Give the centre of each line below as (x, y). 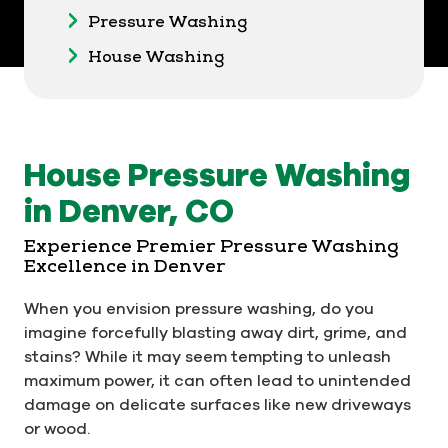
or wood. (57, 428)
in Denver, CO (129, 210)
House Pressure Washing (217, 174)
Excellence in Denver (125, 266)
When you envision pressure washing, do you (199, 308)
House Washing (156, 56)
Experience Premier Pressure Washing (211, 246)
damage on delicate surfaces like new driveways (217, 404)
